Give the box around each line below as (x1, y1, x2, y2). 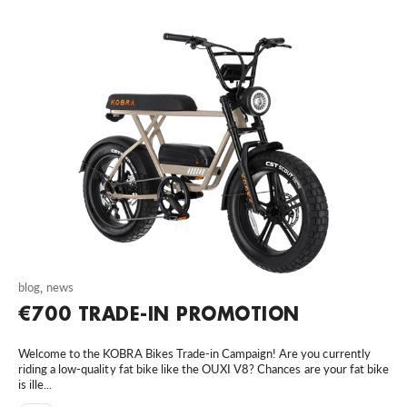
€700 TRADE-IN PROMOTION (18, 302, 300, 326)
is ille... (18, 377, 53, 392)
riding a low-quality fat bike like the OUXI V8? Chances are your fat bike (18, 362, 390, 377)
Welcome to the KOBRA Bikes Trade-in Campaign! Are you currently (18, 346, 371, 362)
